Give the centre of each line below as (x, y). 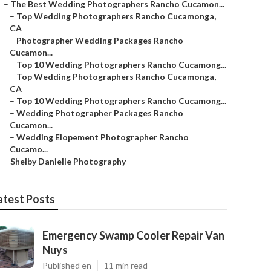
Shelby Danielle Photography (68, 161)
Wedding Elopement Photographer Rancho (103, 137)
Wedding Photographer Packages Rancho (100, 113)
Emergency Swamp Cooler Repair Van (133, 235)
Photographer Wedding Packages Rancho (100, 40)
